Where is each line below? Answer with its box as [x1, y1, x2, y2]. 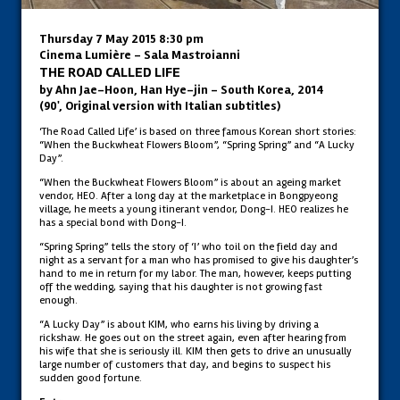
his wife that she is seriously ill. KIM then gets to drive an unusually [39, 344, 352, 358]
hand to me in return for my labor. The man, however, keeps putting [39, 266, 351, 280]
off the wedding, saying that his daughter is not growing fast [39, 279, 322, 294]
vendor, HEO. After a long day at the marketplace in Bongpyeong [39, 188, 337, 203]
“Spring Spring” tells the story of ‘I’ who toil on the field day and [39, 239, 337, 254]
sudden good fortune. [39, 371, 142, 385]
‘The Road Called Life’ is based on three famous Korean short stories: [39, 124, 356, 138]
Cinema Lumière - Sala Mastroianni [39, 47, 240, 62]
